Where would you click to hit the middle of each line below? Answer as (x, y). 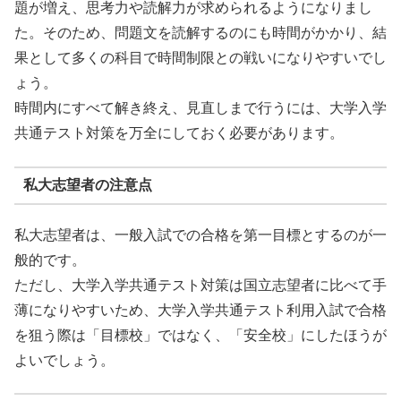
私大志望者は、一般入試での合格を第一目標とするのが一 (200, 235)
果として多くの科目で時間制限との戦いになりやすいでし (200, 58)
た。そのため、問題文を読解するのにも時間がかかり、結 (200, 33)
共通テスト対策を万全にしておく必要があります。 (179, 133)
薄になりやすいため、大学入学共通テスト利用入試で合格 (200, 311)
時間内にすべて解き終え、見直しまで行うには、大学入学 (200, 108)
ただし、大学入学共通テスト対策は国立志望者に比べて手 (200, 286)
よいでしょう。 (64, 361)
